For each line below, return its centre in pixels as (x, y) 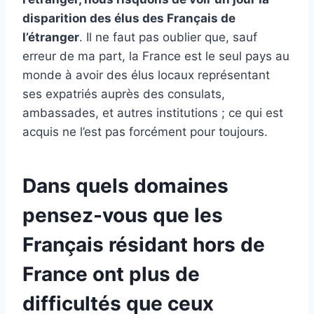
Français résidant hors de (144, 245)
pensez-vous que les (123, 216)
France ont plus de (111, 274)
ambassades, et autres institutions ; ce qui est (153, 113)
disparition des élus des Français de (129, 19)
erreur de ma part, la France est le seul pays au (156, 56)
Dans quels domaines (125, 186)
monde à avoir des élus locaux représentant (146, 75)
